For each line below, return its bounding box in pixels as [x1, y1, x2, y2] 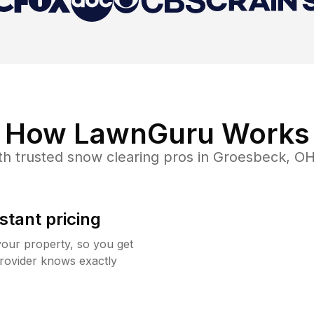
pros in [158, 148, 213, 165]
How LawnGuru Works [4, 116, 310, 151]
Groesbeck [212, 148, 286, 165]
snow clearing [67, 148, 159, 165]
